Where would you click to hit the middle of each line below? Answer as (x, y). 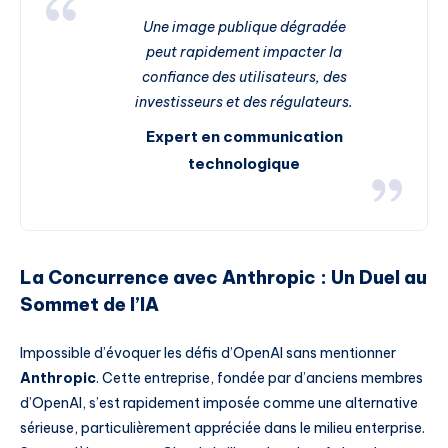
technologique (244, 163)
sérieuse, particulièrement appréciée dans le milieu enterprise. (222, 427)
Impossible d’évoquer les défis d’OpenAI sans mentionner (208, 352)
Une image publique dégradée (244, 26)
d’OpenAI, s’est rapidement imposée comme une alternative (219, 402)
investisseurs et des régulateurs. (244, 101)
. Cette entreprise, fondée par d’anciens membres (259, 377)
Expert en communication (244, 136)
